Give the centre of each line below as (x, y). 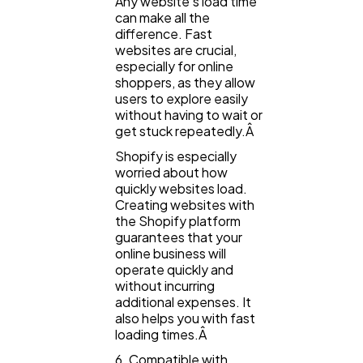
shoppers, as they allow (185, 83)
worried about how (171, 172)
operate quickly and (174, 269)
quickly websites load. (181, 188)
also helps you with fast (185, 318)
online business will (171, 253)
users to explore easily (181, 99)
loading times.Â (162, 334)
